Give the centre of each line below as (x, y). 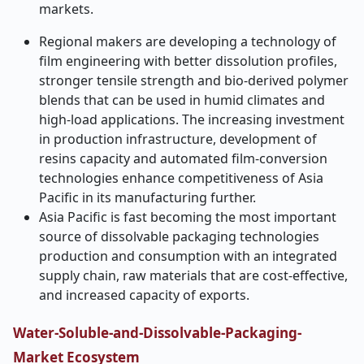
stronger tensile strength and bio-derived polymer (194, 80)
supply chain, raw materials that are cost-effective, (193, 275)
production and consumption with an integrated (188, 256)
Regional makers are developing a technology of (188, 41)
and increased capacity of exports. (144, 295)
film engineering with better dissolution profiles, (188, 61)
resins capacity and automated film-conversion (183, 158)
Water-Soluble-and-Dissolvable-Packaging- (157, 333)
